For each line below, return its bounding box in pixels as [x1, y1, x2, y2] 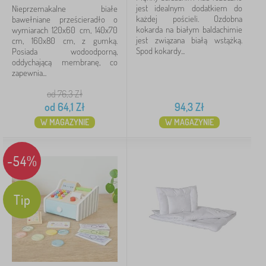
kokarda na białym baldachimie [136, 24, 242, 35]
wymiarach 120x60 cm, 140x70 [12, 24, 118, 36]
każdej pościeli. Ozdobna [136, 13, 242, 24]
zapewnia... [12, 67, 46, 78]
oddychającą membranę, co [12, 56, 118, 68]
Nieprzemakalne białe [12, 3, 118, 14]
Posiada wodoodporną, [12, 46, 118, 57]
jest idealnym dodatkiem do [136, 2, 242, 14]
